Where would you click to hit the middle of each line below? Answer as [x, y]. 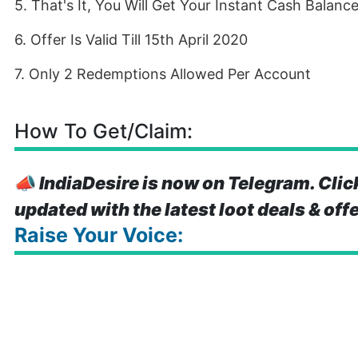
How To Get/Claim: [103, 131]
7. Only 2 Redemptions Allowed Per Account [163, 74]
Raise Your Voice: [99, 235]
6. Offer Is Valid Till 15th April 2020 [131, 40]
